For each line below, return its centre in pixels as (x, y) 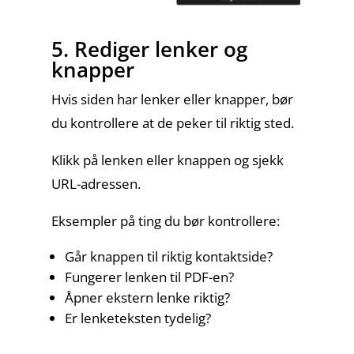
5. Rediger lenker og (149, 49)
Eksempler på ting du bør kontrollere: (165, 221)
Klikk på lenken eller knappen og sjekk (167, 160)
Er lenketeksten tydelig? (137, 318)
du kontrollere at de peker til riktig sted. (172, 123)
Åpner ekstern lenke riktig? (147, 298)
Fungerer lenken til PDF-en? (149, 277)
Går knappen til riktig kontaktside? (168, 256)
